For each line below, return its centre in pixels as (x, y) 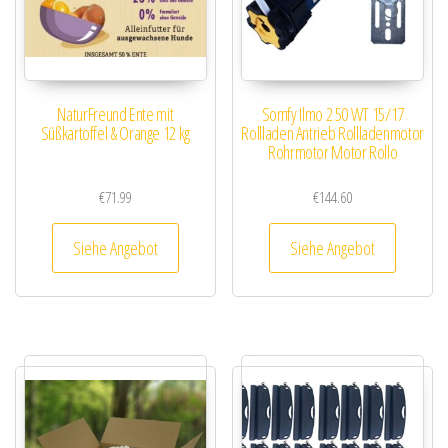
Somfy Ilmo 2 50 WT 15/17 (332, 114)
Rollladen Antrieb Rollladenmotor (332, 133)
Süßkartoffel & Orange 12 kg (115, 133)
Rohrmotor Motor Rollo (332, 152)
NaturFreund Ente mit (115, 114)
